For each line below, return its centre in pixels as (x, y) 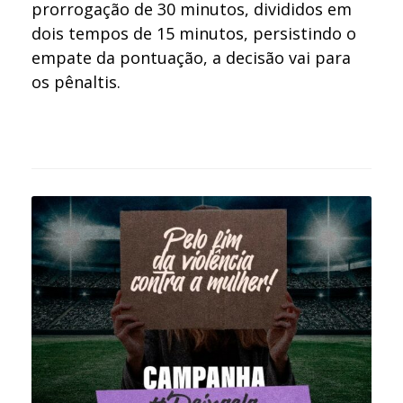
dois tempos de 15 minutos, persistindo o (194, 33)
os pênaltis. (76, 81)
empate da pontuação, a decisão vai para (191, 57)
